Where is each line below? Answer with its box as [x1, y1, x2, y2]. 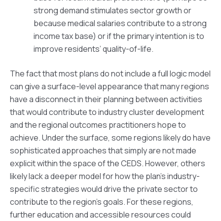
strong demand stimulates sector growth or [34, 5, 191, 16]
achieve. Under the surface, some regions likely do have [10, 132, 211, 144]
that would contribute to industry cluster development [10, 107, 204, 118]
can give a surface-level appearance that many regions [10, 81, 209, 92]
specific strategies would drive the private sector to [10, 184, 198, 195]
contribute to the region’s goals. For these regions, [10, 196, 193, 208]
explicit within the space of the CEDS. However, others [10, 158, 205, 169]
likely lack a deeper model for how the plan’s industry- [10, 171, 200, 182]
